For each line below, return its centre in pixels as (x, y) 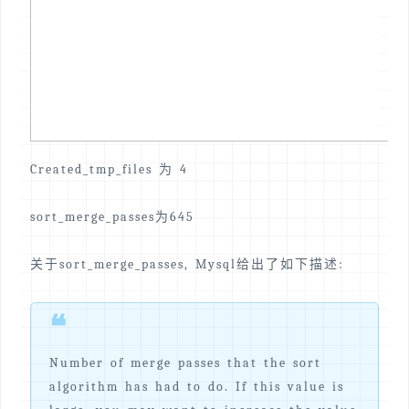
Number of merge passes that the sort (185, 363)
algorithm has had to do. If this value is (197, 387)
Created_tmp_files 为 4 (109, 170)
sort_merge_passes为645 (112, 217)
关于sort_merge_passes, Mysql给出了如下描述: (187, 265)
